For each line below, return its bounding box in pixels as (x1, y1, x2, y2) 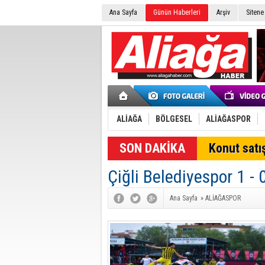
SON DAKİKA (119, 141, 185, 156)
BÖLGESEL (156, 114, 192, 124)
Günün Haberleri (153, 8, 201, 17)
